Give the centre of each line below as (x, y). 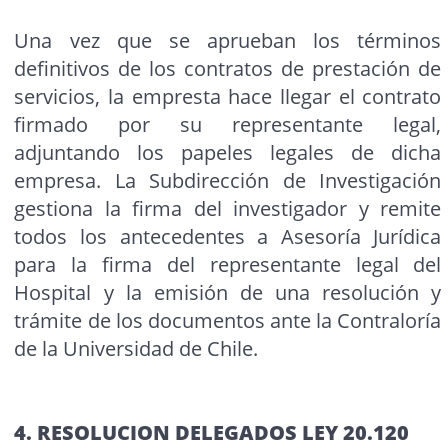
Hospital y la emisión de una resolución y (228, 293)
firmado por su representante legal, (228, 125)
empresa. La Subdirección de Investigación (228, 181)
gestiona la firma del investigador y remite (228, 209)
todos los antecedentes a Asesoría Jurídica (228, 237)
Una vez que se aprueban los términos (228, 41)
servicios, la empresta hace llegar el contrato (228, 97)
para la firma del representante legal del (228, 265)
